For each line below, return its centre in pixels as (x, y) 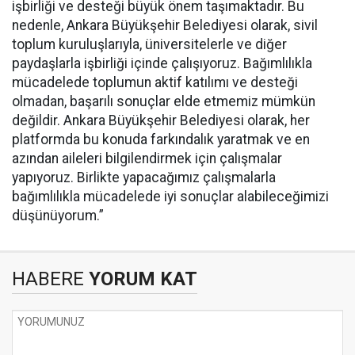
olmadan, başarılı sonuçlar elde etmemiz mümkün (164, 101)
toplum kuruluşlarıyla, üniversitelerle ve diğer (149, 44)
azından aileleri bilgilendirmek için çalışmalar (147, 158)
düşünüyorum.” (58, 216)
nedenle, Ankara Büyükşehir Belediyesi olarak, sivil (165, 25)
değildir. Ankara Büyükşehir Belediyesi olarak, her (161, 120)
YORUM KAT (141, 279)
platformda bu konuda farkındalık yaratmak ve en (161, 139)
